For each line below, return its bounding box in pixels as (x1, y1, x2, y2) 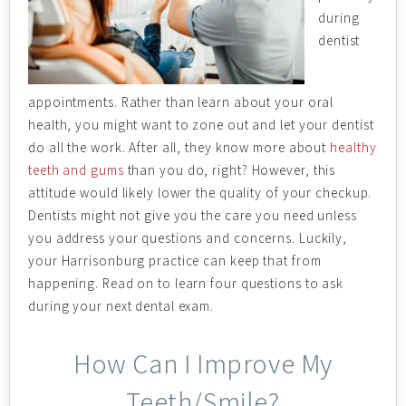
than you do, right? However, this (123, 161, 336, 179)
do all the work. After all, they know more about (28, 139, 331, 156)
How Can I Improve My (72, 345, 333, 382)
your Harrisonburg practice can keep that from (28, 252, 322, 269)
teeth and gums (28, 161, 124, 179)
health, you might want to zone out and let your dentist (28, 116, 374, 133)
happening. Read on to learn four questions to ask (28, 275, 344, 292)
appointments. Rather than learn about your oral (28, 93, 334, 111)
